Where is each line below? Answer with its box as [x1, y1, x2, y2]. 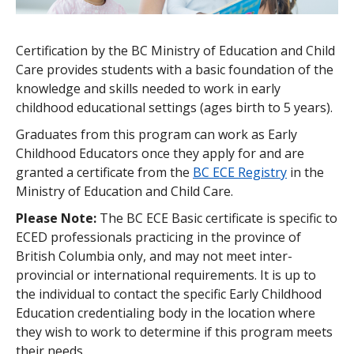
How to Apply [16, 2, 95, 20]
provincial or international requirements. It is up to [16, 265, 316, 284]
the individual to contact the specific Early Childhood [16, 284, 322, 303]
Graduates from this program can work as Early [16, 125, 297, 143]
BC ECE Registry [193, 163, 287, 181]
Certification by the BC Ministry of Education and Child [16, 41, 335, 59]
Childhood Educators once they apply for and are [16, 144, 304, 162]
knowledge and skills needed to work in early [16, 79, 281, 97]
